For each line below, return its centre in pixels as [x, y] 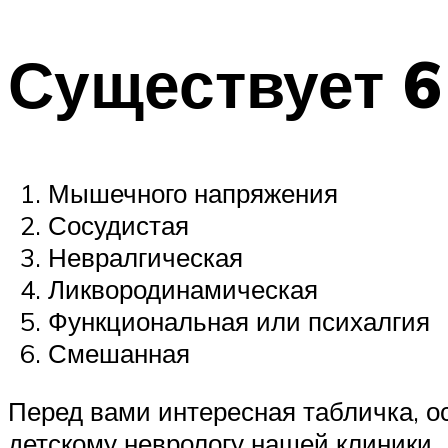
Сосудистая [118, 225]
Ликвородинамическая [183, 289]
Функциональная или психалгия [239, 321]
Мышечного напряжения [193, 193]
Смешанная [119, 353]
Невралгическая [145, 257]
